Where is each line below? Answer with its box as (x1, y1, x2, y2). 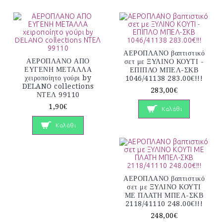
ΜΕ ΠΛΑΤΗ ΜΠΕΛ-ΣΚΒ (124, 191, 204, 200)
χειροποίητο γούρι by (25, 73, 91, 82)
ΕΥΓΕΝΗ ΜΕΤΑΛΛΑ (24, 65, 92, 73)
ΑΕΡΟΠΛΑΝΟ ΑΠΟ (26, 56, 90, 65)
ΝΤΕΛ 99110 (36, 90, 80, 99)
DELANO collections (22, 82, 94, 90)
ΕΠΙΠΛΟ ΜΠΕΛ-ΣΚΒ (129, 65, 199, 74)
